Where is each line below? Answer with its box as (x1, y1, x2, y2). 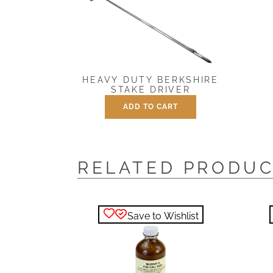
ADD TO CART (123, 102, 179, 112)
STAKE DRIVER (110, 84, 191, 94)
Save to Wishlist (127, 210, 199, 222)
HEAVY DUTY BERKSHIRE (82, 74, 219, 85)
